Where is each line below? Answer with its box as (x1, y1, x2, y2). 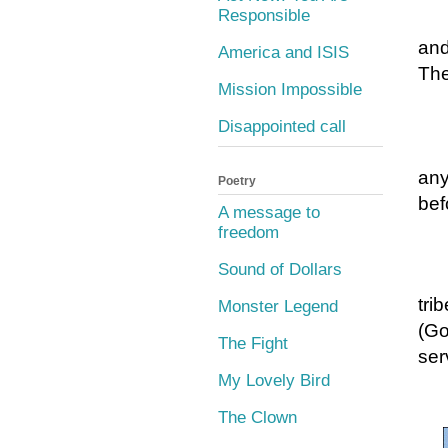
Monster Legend (218, 297, 338, 317)
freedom (218, 223, 279, 243)
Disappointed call (218, 117, 346, 137)
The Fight (218, 334, 288, 354)
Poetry (218, 173, 256, 188)
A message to (218, 203, 320, 223)
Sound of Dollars (218, 260, 342, 280)
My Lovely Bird (218, 371, 330, 391)
